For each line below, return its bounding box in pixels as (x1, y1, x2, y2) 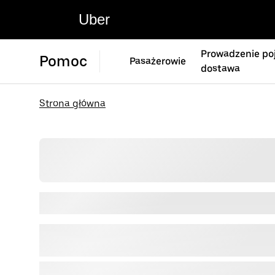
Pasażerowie (130, 55, 186, 67)
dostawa (201, 63, 240, 74)
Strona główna (39, 98, 106, 109)
